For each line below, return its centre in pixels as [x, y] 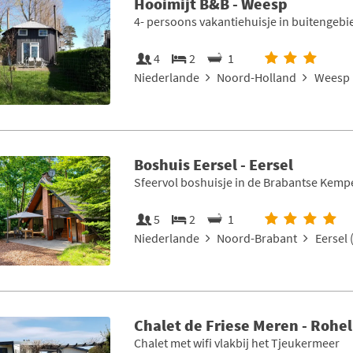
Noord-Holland [257, 77]
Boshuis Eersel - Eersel [213, 165]
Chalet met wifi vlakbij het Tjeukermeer [236, 343]
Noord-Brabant [257, 238]
